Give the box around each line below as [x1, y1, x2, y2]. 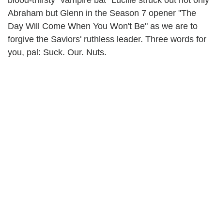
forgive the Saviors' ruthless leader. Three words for [8, 34, 206, 44]
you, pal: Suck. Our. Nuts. [8, 47, 107, 57]
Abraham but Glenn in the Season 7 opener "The [8, 8, 196, 18]
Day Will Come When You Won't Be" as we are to [8, 21, 198, 31]
